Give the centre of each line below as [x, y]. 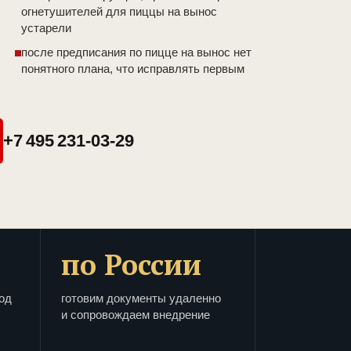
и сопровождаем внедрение [136, 315]
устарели [46, 28]
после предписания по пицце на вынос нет [136, 52]
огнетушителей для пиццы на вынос [119, 12]
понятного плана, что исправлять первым [133, 69]
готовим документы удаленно [141, 299]
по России [131, 265]
